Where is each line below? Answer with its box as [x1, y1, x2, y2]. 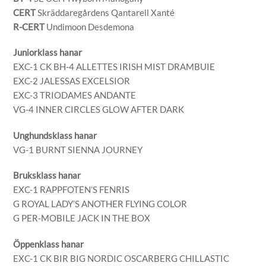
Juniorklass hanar [13, 47, 83, 58]
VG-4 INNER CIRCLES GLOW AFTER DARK [13, 104, 185, 115]
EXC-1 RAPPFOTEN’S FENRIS [13, 184, 130, 195]
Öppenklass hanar [13, 238, 84, 249]
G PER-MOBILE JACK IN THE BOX [13, 213, 151, 223]
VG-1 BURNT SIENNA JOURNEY [13, 144, 143, 155]
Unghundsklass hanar [13, 129, 97, 141]
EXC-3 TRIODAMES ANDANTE [13, 90, 137, 100]
